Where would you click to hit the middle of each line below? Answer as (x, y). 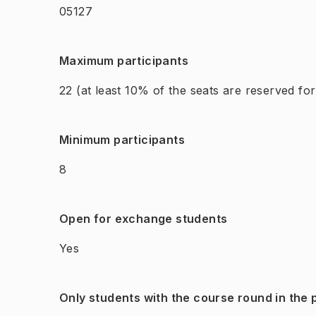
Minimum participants (122, 140)
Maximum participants (124, 61)
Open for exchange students (144, 219)
